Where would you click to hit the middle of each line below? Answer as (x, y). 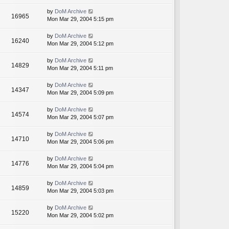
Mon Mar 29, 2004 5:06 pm (80, 142)
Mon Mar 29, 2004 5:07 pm (80, 117)
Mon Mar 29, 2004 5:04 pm (80, 166)
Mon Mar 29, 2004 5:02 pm (80, 215)
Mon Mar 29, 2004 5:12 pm (80, 44)
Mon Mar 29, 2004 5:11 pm (80, 68)
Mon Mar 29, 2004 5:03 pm (80, 191)
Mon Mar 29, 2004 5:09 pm (80, 93)
